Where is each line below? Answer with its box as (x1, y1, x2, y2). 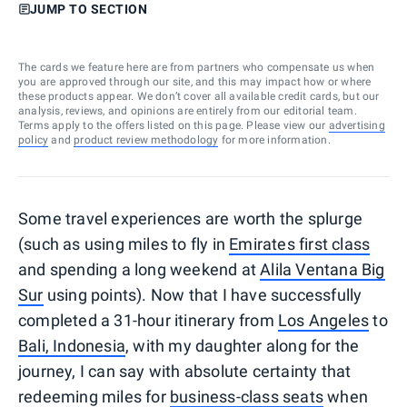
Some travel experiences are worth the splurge (18, 208, 363, 228)
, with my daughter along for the (125, 335, 360, 355)
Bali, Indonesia (18, 335, 125, 355)
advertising (328, 118, 385, 132)
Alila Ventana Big (260, 259, 385, 279)
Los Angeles (278, 310, 370, 330)
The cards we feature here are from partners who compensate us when (18, 60, 375, 74)
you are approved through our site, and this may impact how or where (18, 74, 372, 88)
